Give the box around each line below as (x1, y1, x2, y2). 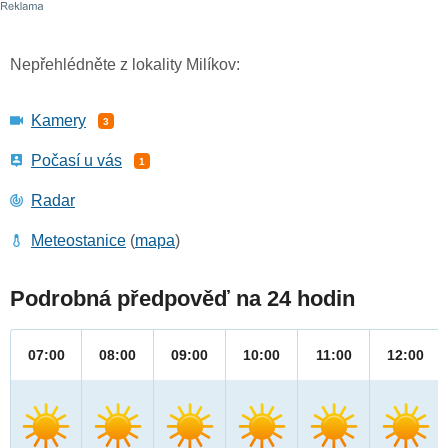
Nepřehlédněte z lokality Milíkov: (10, 56, 240, 74)
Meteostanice (31, 232, 126, 250)
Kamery (31, 112, 86, 130)
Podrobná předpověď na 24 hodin (10, 286, 355, 312)
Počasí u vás (31, 152, 122, 170)
